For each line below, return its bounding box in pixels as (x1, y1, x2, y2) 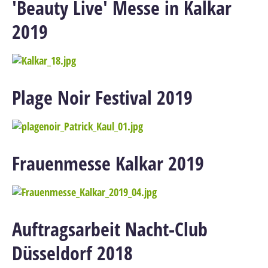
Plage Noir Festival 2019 (12, 84, 193, 110)
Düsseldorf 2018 (12, 239, 133, 266)
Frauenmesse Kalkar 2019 (12, 150, 204, 176)
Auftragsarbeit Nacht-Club (12, 215, 208, 242)
